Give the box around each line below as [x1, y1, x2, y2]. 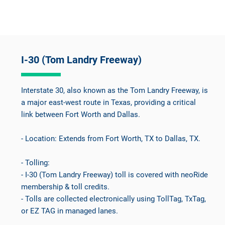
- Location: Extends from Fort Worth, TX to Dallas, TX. [21, 134, 201, 143]
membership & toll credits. [21, 182, 110, 191]
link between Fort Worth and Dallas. [21, 109, 141, 119]
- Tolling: [21, 158, 50, 167]
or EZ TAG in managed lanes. [21, 206, 119, 215]
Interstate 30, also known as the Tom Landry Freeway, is [21, 85, 208, 95]
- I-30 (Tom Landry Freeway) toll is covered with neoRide [21, 170, 208, 179]
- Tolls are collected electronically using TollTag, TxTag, [21, 194, 206, 203]
